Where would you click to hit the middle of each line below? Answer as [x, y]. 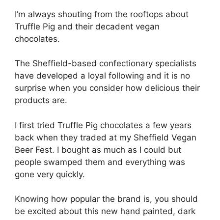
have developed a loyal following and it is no [102, 76]
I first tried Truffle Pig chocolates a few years [103, 125]
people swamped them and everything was [100, 162]
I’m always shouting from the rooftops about [102, 14]
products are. [41, 100]
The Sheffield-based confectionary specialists [106, 63]
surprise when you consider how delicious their [107, 88]
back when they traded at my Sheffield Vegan [106, 137]
